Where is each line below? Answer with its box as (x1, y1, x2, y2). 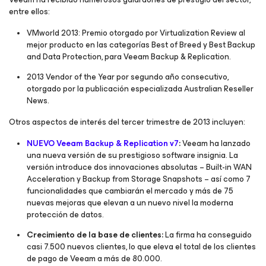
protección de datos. (27, 208, 104, 221)
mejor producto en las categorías (27, 38, 151, 52)
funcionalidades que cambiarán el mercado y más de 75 (27, 184, 233, 198)
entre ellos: (9, 5, 50, 18)
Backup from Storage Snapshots (83, 172, 202, 186)
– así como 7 (202, 172, 251, 186)
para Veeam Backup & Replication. (103, 50, 231, 64)
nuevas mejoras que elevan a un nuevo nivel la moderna (27, 196, 233, 210)
